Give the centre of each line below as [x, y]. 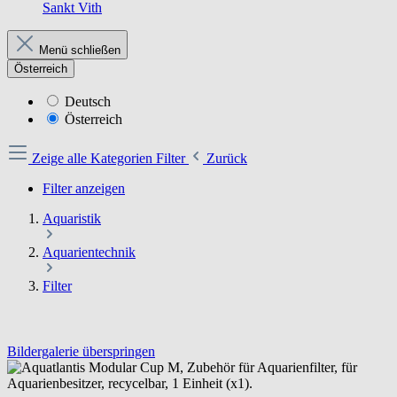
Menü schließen [80, 50]
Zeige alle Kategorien [94, 158]
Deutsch [88, 101]
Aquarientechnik [89, 252]
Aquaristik [72, 218]
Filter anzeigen [84, 188]
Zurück [227, 158]
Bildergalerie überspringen [81, 351]
